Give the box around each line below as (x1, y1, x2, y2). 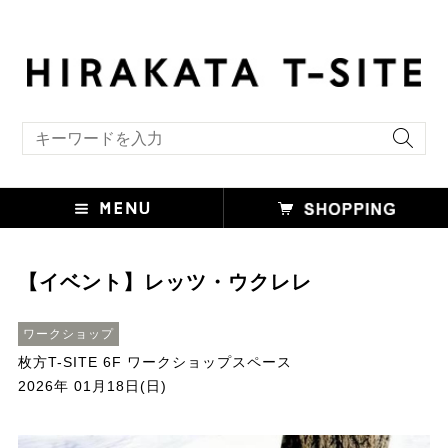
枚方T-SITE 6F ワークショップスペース (17, 354, 292, 371)
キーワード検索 (21, 122, 99, 134)
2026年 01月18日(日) (17, 378, 167, 395)
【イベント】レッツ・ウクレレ (17, 271, 312, 294)
